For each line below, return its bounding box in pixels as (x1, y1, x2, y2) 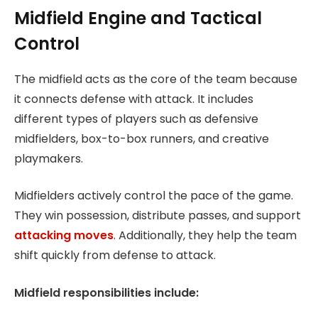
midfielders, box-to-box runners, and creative (14, 130, 269, 147)
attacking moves (14, 227, 114, 244)
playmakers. (14, 150, 83, 167)
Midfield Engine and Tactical (14, 6, 262, 30)
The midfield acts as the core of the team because (14, 70, 297, 87)
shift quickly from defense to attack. (14, 247, 216, 264)
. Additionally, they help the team (114, 227, 297, 244)
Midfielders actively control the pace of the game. (14, 187, 293, 204)
